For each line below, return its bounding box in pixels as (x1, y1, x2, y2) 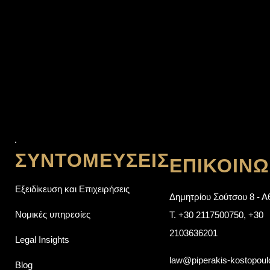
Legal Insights (15, 234, 69, 245)
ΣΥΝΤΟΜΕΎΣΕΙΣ (15, 149, 169, 171)
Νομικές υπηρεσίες (15, 209, 90, 219)
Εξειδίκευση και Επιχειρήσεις (15, 184, 130, 194)
